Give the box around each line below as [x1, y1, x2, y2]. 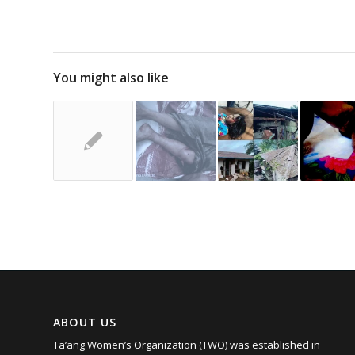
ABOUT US [53, 315, 116, 330]
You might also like [53, 68, 169, 86]
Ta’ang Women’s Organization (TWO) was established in [53, 338, 320, 353]
